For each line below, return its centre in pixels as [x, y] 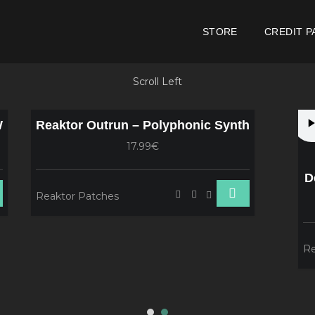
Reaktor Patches [77, 196]
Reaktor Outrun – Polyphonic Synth [143, 125]
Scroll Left [157, 82]
